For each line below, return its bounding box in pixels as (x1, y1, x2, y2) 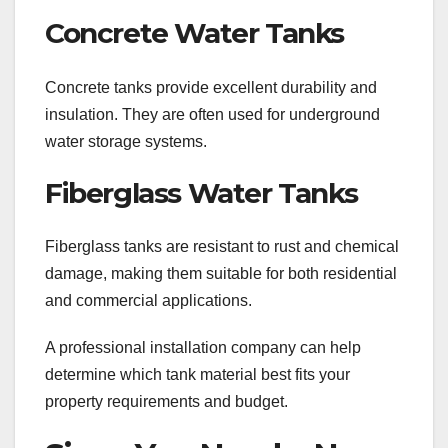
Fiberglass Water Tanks (45, 175, 358, 210)
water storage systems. (45, 132, 207, 150)
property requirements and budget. (45, 393, 288, 411)
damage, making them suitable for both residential (45, 265, 397, 283)
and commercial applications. (45, 292, 252, 310)
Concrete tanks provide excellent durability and (45, 78, 377, 96)
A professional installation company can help (45, 339, 361, 357)
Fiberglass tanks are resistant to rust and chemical (45, 238, 399, 256)
